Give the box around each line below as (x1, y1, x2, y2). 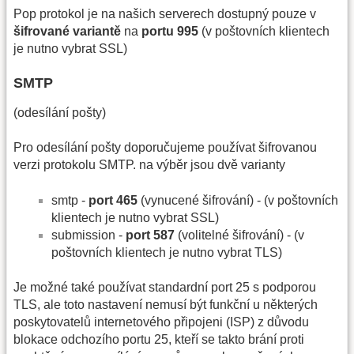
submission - (51, 228, 126, 242)
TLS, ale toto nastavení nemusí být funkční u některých (13, 298, 318, 312)
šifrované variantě (13, 24, 121, 38)
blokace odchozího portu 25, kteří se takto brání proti (13, 333, 304, 347)
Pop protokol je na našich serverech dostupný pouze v (13, 6, 316, 21)
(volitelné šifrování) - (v (175, 228, 304, 242)
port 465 (88, 193, 137, 207)
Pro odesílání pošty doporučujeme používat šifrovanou (13, 141, 317, 155)
